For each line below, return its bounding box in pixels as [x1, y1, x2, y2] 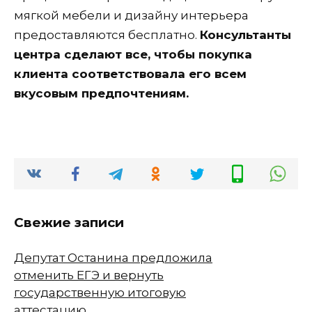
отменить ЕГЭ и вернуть [14, 267, 164, 282]
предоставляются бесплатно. [14, 27, 200, 42]
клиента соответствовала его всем [14, 66, 247, 81]
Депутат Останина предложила [14, 250, 212, 265]
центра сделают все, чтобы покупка [14, 47, 252, 61]
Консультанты [200, 27, 291, 42]
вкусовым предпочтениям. [14, 86, 189, 100]
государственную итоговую [14, 285, 186, 299]
